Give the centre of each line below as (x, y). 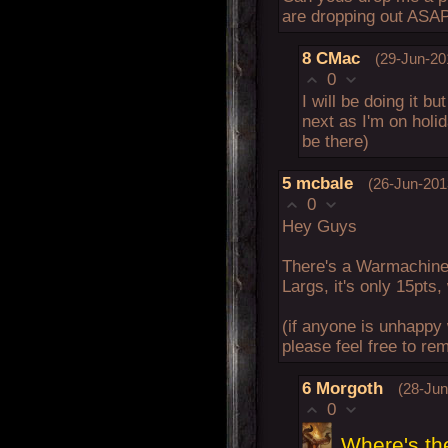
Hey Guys (319, 226)
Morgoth (349, 388)
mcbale (324, 183)
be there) (335, 141)
